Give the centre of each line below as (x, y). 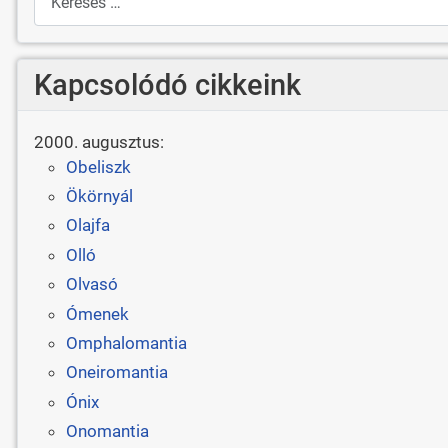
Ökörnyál (99, 196)
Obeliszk (98, 166)
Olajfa (87, 225)
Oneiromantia (116, 372)
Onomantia (107, 431)
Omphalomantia (126, 342)
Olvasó (91, 284)
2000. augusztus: (98, 141)
